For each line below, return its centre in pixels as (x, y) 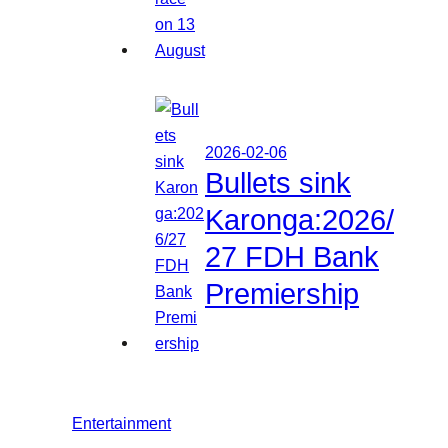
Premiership (282, 293)
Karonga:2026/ (299, 219)
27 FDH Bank (292, 256)
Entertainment (121, 423)
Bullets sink (278, 182)
